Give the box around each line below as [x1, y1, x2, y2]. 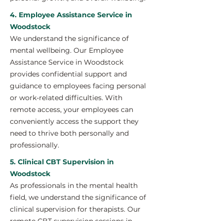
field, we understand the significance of [10, 193, 146, 202]
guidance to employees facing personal [10, 81, 146, 90]
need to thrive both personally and [10, 129, 129, 138]
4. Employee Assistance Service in [10, 10, 132, 19]
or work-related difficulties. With [10, 93, 122, 102]
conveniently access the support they [10, 117, 139, 126]
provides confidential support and [10, 70, 127, 78]
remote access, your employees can [10, 105, 133, 114]
